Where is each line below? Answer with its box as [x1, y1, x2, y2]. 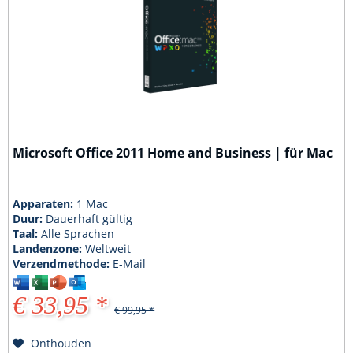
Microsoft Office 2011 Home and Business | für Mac [13, 143, 333, 162]
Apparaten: [13, 196, 77, 212]
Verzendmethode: [13, 256, 113, 272]
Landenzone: [13, 241, 86, 257]
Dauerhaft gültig [46, 211, 133, 227]
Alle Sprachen [41, 226, 115, 242]
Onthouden [31, 336, 92, 351]
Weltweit [85, 241, 132, 257]
